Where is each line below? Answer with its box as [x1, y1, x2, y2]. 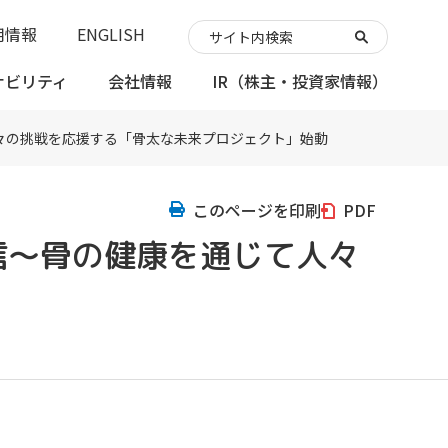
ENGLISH [77, 22, 145, 46]
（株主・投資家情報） [228, 69, 388, 93]
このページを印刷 [193, 198, 321, 222]
